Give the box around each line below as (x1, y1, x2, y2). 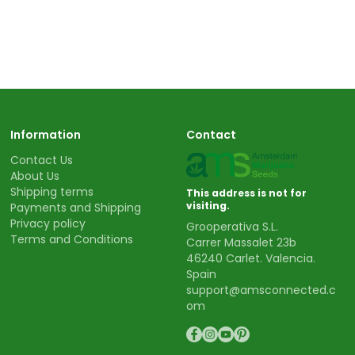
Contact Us (10, 152, 74, 168)
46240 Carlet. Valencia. (185, 250, 315, 266)
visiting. (185, 199, 230, 212)
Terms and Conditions (10, 231, 134, 247)
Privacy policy (10, 216, 86, 231)
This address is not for (185, 186, 307, 200)
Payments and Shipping (10, 200, 142, 216)
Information (10, 127, 82, 143)
